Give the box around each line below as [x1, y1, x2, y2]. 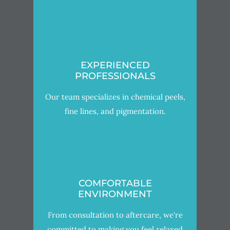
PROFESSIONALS [74, 70, 156, 82]
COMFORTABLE [78, 177, 152, 189]
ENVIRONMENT [78, 188, 152, 200]
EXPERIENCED [80, 59, 150, 71]
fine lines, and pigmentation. [64, 106, 166, 116]
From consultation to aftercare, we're [47, 209, 183, 220]
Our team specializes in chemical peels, [45, 91, 185, 102]
